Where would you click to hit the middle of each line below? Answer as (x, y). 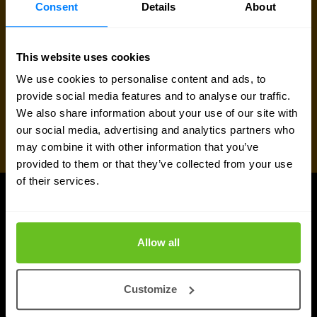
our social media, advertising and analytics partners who (155, 130)
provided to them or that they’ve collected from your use (154, 164)
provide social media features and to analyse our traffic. (154, 96)
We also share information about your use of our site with (157, 113)
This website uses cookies (83, 57)
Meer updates (67, 233)
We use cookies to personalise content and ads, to (141, 79)
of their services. (58, 181)
